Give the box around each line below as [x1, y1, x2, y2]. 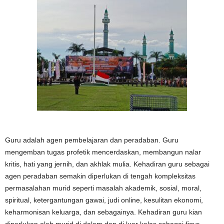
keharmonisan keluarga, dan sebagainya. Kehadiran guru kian [5, 208, 202, 216]
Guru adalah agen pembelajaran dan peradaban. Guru [5, 136, 178, 144]
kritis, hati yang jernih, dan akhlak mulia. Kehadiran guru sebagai [5, 160, 209, 168]
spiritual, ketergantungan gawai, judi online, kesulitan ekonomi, [5, 196, 203, 204]
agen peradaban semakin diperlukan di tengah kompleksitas [5, 172, 195, 180]
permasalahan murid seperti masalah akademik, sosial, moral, [5, 184, 201, 192]
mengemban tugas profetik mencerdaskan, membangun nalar [5, 148, 201, 156]
